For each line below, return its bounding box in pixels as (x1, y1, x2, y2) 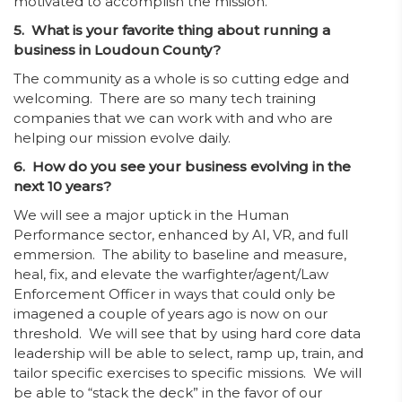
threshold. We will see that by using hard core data (13, 325, 361, 342)
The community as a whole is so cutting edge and (13, 70, 349, 87)
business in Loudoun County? (13, 41, 221, 58)
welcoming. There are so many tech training (13, 90, 316, 107)
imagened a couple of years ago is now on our (13, 305, 328, 322)
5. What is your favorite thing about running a (13, 22, 330, 39)
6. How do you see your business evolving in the (13, 158, 351, 175)
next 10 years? (13, 178, 111, 195)
